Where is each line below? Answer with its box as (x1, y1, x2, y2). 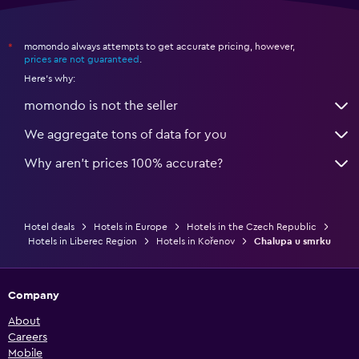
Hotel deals (23, 221, 75, 232)
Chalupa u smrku (254, 236, 331, 246)
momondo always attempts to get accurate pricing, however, (24, 41, 295, 51)
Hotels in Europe (93, 221, 167, 232)
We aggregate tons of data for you (24, 127, 227, 141)
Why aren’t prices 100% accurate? (24, 156, 223, 170)
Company (8, 289, 59, 301)
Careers (8, 331, 47, 343)
